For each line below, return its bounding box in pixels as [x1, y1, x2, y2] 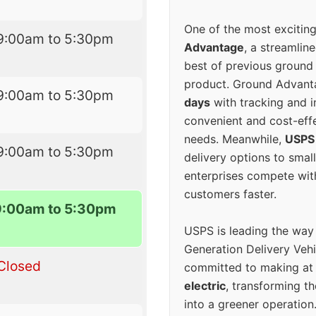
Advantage [184, 40, 244, 55]
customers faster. [184, 187, 276, 202]
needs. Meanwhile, [184, 132, 285, 147]
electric [184, 279, 226, 293]
